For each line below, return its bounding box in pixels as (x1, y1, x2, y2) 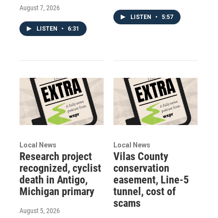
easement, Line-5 (113, 173, 189, 186)
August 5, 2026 (19, 206, 60, 215)
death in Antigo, (19, 173, 88, 186)
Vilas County (113, 150, 168, 163)
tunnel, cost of (113, 185, 176, 198)
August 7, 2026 (19, 4, 60, 12)
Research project (19, 150, 92, 163)
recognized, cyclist (19, 162, 101, 174)
